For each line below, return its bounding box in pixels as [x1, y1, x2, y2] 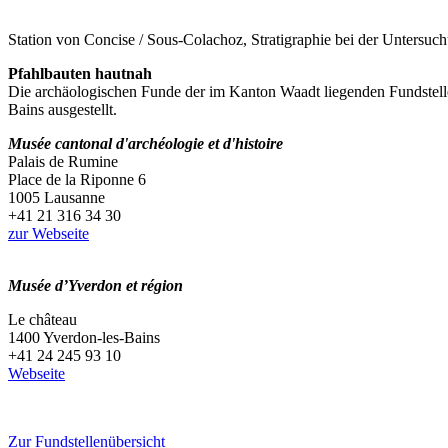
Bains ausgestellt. [8, 100, 117, 118]
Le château [8, 310, 77, 328]
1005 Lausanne [8, 188, 105, 206]
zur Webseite [8, 224, 89, 242]
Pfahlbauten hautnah [8, 64, 152, 82]
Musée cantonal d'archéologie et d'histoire [8, 134, 283, 152]
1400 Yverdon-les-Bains [8, 328, 160, 346]
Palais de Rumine [8, 152, 118, 170]
